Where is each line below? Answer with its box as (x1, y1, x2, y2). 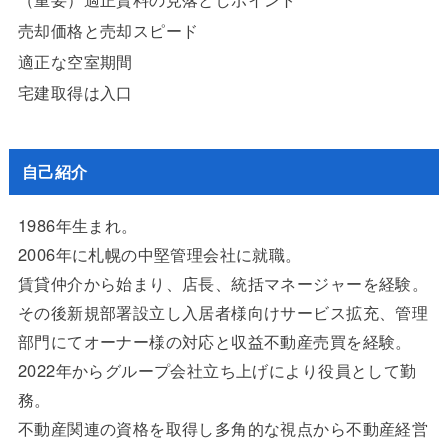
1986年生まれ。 (17, 213, 138, 238)
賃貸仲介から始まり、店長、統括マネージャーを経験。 (17, 271, 429, 296)
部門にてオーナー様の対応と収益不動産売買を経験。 (17, 329, 412, 354)
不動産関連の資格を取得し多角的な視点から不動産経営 (17, 416, 429, 441)
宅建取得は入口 (17, 80, 133, 105)
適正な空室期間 (17, 49, 133, 74)
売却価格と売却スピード (17, 18, 199, 43)
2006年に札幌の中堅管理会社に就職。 (17, 242, 302, 267)
